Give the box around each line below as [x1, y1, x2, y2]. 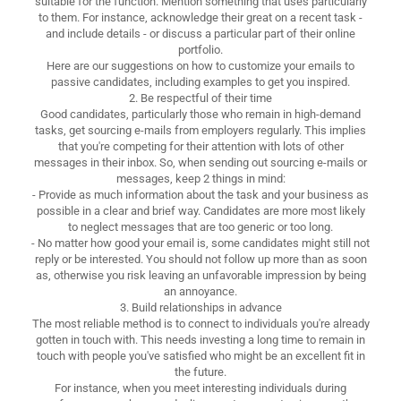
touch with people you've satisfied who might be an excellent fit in [36, 348, 365, 363]
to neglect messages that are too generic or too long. [68, 219, 333, 234]
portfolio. [178, 42, 223, 56]
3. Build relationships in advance [119, 300, 282, 314]
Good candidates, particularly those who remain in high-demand [40, 107, 361, 121]
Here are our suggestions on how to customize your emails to [47, 58, 354, 73]
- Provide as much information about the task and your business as [32, 187, 369, 201]
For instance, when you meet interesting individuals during [55, 380, 346, 395]
